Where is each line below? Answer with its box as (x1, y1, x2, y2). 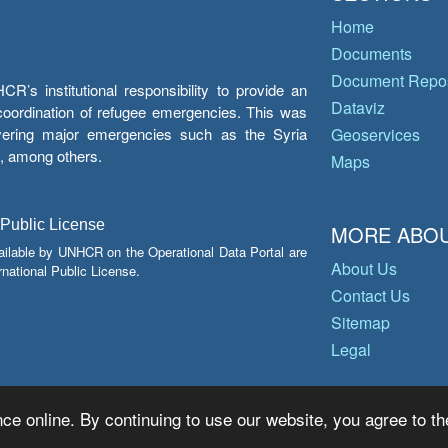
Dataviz (331, 96, 385, 119)
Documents (331, 42, 412, 65)
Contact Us (331, 284, 410, 307)
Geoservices (331, 123, 420, 146)
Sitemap (331, 311, 390, 334)
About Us (331, 257, 397, 280)
